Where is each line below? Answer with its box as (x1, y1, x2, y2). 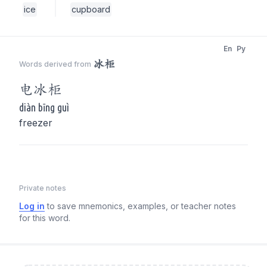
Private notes (19, 184, 66, 193)
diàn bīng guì (19, 101, 69, 113)
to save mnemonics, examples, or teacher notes (47, 201, 236, 211)
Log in (19, 201, 45, 211)
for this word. (19, 213, 70, 223)
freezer (19, 117, 52, 129)
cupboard (72, 4, 110, 14)
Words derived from (19, 60, 91, 69)
